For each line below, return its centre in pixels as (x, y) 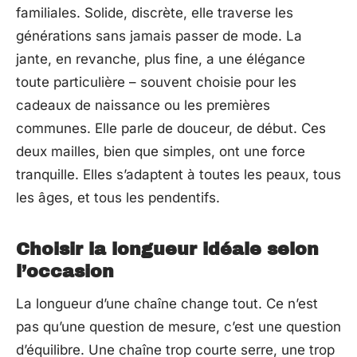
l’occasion (65, 272)
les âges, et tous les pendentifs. (118, 198)
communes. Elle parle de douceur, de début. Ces (171, 129)
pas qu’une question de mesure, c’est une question (178, 327)
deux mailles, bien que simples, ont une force (161, 152)
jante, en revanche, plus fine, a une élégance (161, 59)
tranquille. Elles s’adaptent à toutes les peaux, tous (178, 175)
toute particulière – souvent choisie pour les (156, 82)
